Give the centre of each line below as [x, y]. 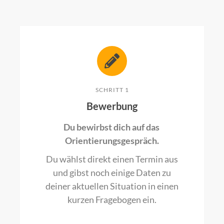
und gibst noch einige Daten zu [112, 172]
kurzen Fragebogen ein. [112, 199]
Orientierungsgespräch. [112, 140]
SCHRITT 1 [112, 89]
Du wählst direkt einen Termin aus [112, 159]
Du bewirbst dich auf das [112, 127]
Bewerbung [112, 106]
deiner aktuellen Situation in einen [112, 186]
